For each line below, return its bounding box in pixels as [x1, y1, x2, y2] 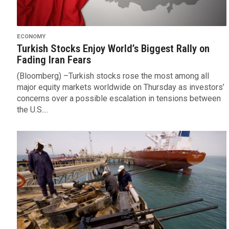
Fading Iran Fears [16, 54, 91, 66]
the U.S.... [16, 105, 48, 115]
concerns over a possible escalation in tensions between [16, 94, 221, 104]
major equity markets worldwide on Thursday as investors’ [16, 82, 224, 93]
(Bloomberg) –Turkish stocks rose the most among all [16, 71, 209, 81]
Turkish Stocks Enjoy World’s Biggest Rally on [16, 42, 210, 55]
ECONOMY [16, 33, 45, 40]
